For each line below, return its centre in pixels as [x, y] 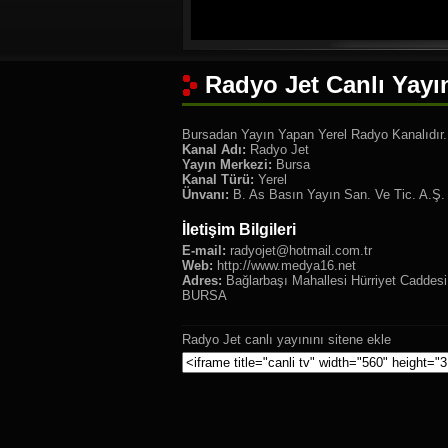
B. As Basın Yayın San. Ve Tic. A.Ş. [337, 194]
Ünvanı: [205, 194]
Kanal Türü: [218, 179]
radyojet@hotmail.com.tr [301, 250]
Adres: [202, 280]
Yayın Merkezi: [227, 164]
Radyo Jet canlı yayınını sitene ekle [286, 339]
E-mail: [204, 250]
